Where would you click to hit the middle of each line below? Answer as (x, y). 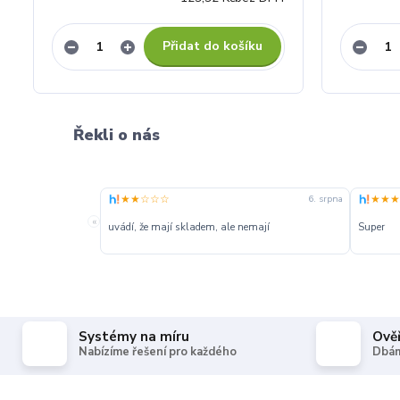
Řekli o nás (117, 135)
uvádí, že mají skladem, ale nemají (188, 227)
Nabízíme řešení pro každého (158, 352)
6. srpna (326, 199)
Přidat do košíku (212, 46)
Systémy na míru (134, 337)
